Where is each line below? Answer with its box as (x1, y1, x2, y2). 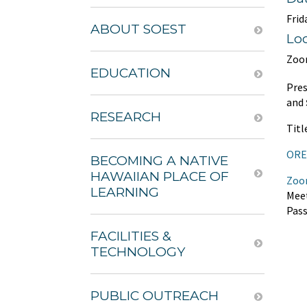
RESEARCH (90, 109, 161, 125)
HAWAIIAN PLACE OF (90, 169, 229, 184)
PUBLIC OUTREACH (90, 288, 219, 304)
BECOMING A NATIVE (90, 153, 228, 169)
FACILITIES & (90, 228, 171, 244)
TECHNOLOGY (90, 244, 185, 260)
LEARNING (90, 184, 159, 200)
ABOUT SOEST (90, 21, 186, 37)
